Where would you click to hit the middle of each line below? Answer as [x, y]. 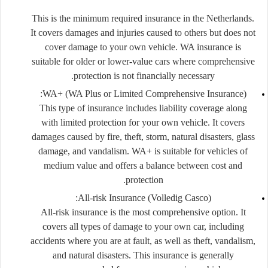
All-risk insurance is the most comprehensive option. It [143, 212]
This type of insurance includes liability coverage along [143, 108]
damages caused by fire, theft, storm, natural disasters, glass [143, 136]
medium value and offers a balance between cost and [143, 165]
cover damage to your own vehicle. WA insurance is [143, 47]
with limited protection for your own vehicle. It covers [143, 122]
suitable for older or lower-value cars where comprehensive [143, 61]
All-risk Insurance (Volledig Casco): [144, 197]
